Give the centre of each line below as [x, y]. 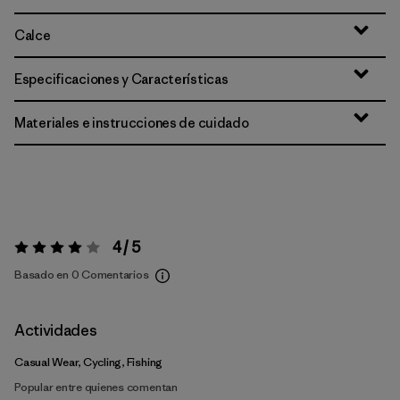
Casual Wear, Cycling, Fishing [89, 362]
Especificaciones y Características [121, 79]
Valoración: [42, 252]
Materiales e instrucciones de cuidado [132, 123]
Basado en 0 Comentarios [82, 275]
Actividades [56, 330]
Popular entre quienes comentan [96, 387]
